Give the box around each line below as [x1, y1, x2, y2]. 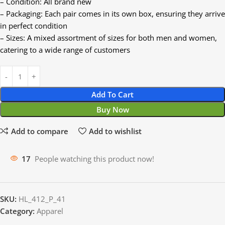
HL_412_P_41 [19, 194, 66, 204]
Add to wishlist [88, 126, 142, 136]
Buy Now [96, 104, 129, 115]
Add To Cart [91, 89, 134, 100]
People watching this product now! [35, 154, 154, 164]
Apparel [37, 206, 63, 216]
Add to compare [11, 126, 68, 136]
